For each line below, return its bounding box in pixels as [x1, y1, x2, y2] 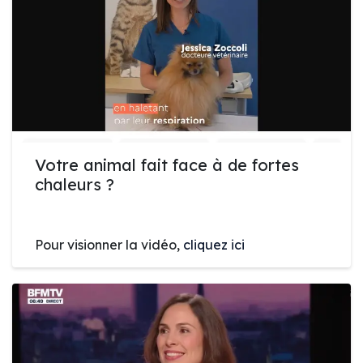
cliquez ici [183, 237, 245, 254]
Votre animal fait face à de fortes [35, 155, 299, 176]
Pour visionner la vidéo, [35, 237, 183, 254]
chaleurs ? [35, 174, 114, 195]
